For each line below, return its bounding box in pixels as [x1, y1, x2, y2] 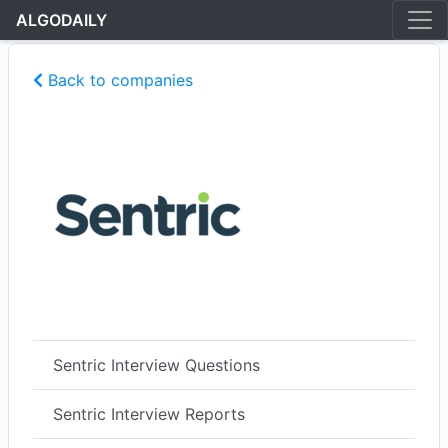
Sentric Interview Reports [53, 404, 245, 425]
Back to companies [43, 70, 193, 91]
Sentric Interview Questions [53, 355, 260, 376]
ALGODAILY [16, 10, 107, 30]
